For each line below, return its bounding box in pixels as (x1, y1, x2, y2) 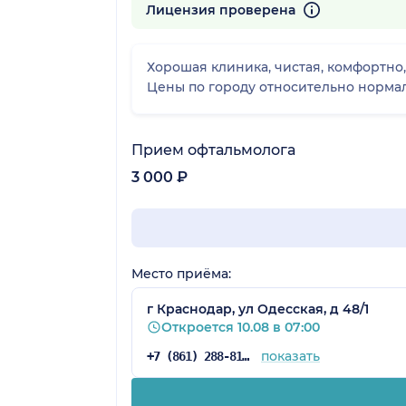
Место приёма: (131, 265, 231, 282)
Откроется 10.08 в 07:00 (161, 318, 320, 335)
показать (260, 347, 320, 364)
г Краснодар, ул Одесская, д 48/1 (147, 300, 369, 317)
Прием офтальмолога (131, 140, 295, 159)
